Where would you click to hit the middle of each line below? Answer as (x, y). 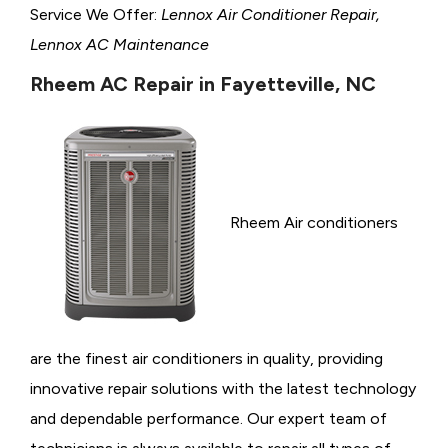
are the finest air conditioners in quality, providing (206, 358)
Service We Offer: (95, 14)
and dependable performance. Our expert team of (208, 418)
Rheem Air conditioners (314, 222)
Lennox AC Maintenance (119, 44)
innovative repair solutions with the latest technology (223, 388)
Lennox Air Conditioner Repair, (270, 14)
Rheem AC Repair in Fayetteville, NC (203, 83)
